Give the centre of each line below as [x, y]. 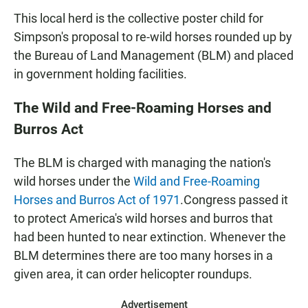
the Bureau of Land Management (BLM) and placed [154, 56]
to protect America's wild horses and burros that [143, 219]
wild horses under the [74, 181]
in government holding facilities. [100, 74]
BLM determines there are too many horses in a [143, 256]
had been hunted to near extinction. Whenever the [150, 237]
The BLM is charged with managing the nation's [142, 163]
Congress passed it [236, 200]
